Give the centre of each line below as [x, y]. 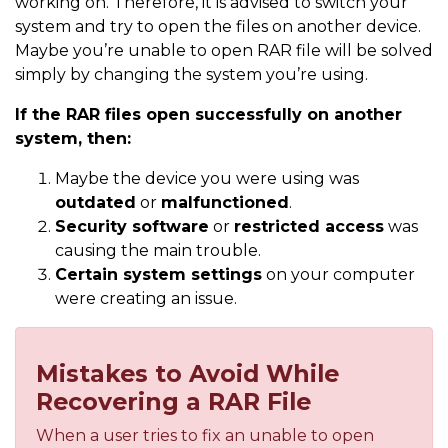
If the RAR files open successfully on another [208, 115]
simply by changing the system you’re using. [191, 75]
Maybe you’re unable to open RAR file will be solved [224, 51]
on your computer [338, 275]
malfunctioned [225, 203]
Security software [132, 227]
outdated [95, 203]
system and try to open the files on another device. [218, 27]
